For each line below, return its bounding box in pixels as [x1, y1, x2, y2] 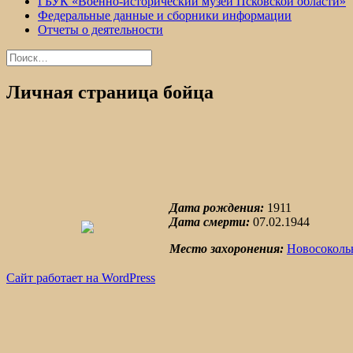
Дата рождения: [169, 200, 264, 214]
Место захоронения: [169, 241, 284, 255]
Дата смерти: [169, 214, 250, 229]
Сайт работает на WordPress [6, 270, 155, 284]
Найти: [6, 49, 43, 62]
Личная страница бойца [6, 81, 214, 102]
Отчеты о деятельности [38, 23, 163, 36]
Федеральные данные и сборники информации [38, 9, 292, 22]
